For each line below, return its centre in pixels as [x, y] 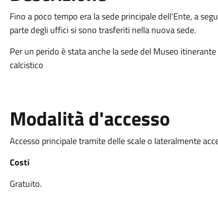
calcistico [26, 65]
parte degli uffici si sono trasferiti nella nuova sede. [103, 30]
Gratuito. [26, 184]
